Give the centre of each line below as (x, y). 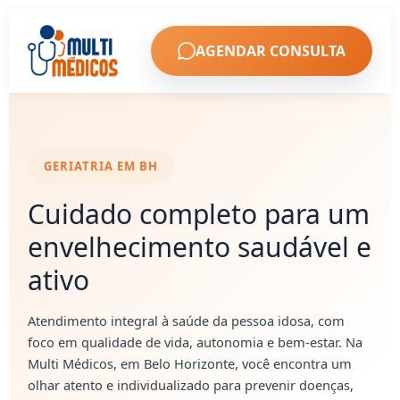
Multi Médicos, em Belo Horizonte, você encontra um (190, 363)
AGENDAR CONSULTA (270, 51)
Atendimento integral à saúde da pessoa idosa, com (187, 321)
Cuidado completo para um (199, 214)
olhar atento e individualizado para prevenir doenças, (191, 385)
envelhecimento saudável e (200, 247)
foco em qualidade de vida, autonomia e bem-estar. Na (196, 342)
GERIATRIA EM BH (101, 166)
